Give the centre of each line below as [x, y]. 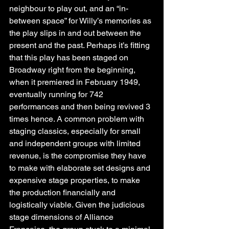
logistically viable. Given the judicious [78, 204]
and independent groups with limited [76, 143]
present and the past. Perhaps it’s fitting [81, 45]
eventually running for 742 [57, 94]
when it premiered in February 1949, [76, 82]
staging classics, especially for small [76, 131]
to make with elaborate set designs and [81, 168]
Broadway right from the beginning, [73, 70]
